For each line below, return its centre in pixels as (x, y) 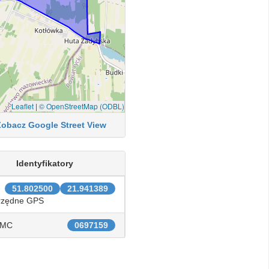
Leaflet (22, 106)
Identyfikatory (45, 163)
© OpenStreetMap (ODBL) (81, 106)
